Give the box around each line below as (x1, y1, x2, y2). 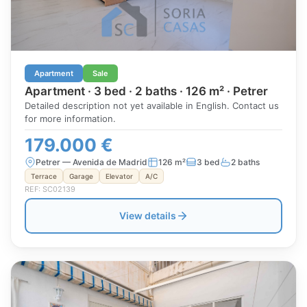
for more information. (25, 113, 116, 124)
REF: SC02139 (25, 184, 75, 194)
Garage (69, 172, 93, 180)
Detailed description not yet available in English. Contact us (25, 100, 279, 111)
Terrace (31, 172, 57, 180)
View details (119, 210, 176, 221)
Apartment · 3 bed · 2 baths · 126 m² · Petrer (25, 84, 268, 98)
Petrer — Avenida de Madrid (36, 157, 147, 167)
